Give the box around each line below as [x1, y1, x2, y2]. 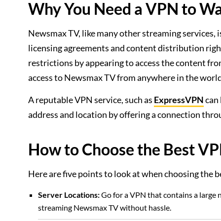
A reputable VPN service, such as [28, 94, 154, 105]
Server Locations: [38, 190, 100, 199]
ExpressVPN [154, 94, 204, 105]
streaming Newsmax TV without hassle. [38, 203, 171, 212]
